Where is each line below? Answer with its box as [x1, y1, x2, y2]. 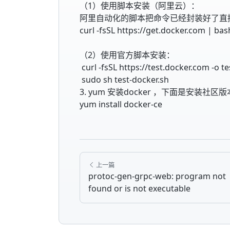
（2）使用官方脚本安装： [80, 49, 175, 61]
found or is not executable [88, 182, 190, 194]
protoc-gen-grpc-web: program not [88, 170, 226, 182]
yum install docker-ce [80, 98, 162, 110]
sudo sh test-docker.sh [80, 73, 169, 85]
